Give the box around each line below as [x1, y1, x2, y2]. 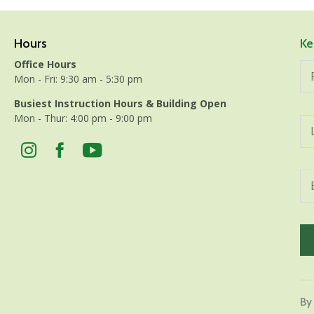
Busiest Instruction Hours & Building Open [13, 96, 226, 110]
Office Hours [13, 57, 76, 71]
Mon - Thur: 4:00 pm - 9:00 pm [13, 111, 152, 125]
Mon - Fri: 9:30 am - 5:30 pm [13, 71, 142, 86]
